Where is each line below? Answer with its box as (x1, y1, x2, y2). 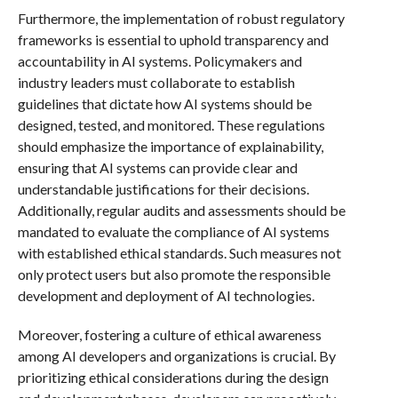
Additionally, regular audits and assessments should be (17, 202, 346, 219)
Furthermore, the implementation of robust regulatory (17, 10, 345, 27)
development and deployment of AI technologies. (17, 287, 314, 304)
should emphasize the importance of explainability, (17, 138, 323, 155)
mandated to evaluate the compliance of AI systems (17, 223, 330, 240)
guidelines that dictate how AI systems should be (17, 95, 312, 112)
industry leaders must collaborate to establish (17, 74, 295, 91)
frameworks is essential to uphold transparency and (17, 31, 329, 48)
